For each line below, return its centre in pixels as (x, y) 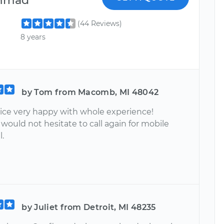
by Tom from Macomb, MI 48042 (90, 92)
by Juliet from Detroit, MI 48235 (89, 207)
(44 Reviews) (100, 23)
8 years (33, 37)
